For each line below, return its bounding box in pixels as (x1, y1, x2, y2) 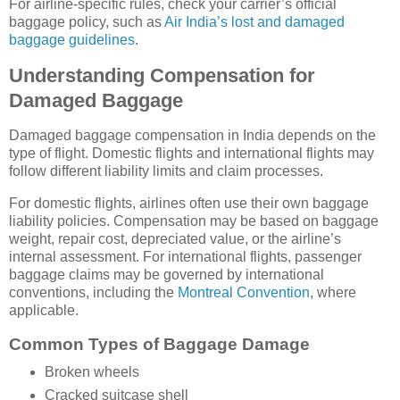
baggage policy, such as (9, 13, 164, 29)
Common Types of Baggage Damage (9, 334, 310, 354)
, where (310, 285, 356, 301)
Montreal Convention (178, 285, 310, 301)
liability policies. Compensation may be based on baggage (9, 213, 379, 229)
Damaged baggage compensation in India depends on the (9, 128, 376, 144)
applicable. (9, 303, 79, 319)
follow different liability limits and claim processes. (9, 163, 323, 179)
